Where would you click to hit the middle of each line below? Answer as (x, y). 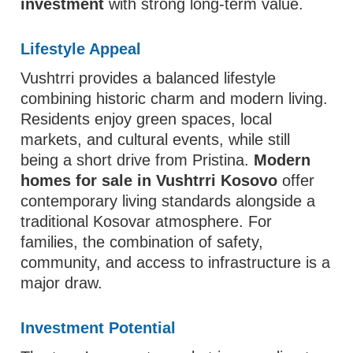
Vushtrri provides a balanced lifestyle (149, 78)
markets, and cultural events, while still (156, 139)
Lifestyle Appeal (81, 49)
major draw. (62, 283)
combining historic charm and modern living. (175, 98)
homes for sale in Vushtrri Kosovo (149, 180)
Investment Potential (98, 328)
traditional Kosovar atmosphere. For (147, 221)
